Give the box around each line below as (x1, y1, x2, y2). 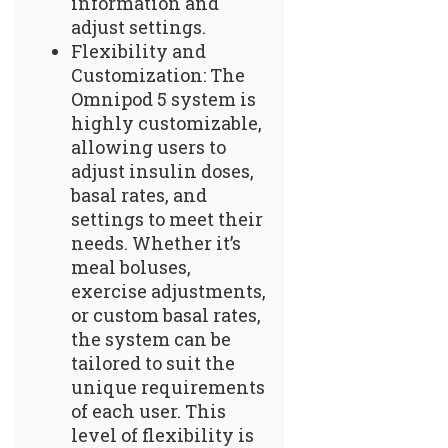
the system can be (71, 326, 231, 351)
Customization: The (71, 62, 245, 87)
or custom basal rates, (71, 302, 261, 327)
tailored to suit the (71, 350, 235, 375)
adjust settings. (71, 14, 206, 39)
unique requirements (71, 374, 265, 399)
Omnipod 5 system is (71, 86, 256, 111)
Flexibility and (71, 38, 206, 63)
